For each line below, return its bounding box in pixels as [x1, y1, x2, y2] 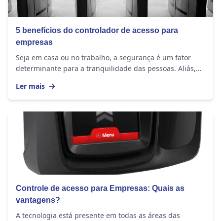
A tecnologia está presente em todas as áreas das [16, 210, 180, 220]
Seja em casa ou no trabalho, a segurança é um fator [16, 52, 191, 62]
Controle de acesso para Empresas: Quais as [16, 184, 184, 192]
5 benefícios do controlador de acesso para [16, 26, 178, 35]
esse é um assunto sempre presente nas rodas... [16, 74, 177, 84]
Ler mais [16, 81, 47, 91]
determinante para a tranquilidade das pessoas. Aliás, [16, 63, 196, 73]
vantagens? [16, 195, 60, 204]
